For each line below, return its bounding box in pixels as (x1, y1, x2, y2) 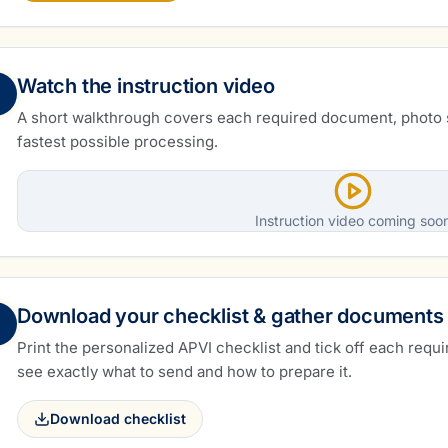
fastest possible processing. (17, 132, 218, 151)
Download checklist (50, 410, 186, 427)
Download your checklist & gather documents (17, 304, 444, 328)
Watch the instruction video (17, 74, 275, 98)
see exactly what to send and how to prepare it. (17, 362, 352, 381)
